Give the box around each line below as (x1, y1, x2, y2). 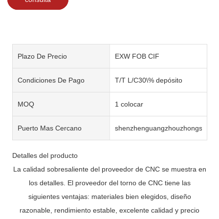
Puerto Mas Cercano (18, 124, 82, 132)
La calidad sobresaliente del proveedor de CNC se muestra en (13, 165, 206, 173)
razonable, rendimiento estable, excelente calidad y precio (20, 206, 199, 214)
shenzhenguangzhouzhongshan (114, 124, 214, 132)
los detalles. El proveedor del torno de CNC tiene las (28, 178, 191, 187)
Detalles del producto (12, 151, 78, 159)
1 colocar (114, 100, 143, 108)
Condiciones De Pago (18, 76, 85, 84)
